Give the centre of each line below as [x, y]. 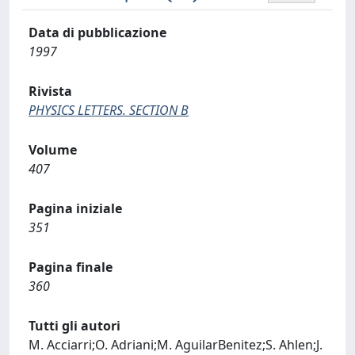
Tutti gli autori [74, 326]
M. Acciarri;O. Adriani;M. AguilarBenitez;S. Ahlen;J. [176, 345]
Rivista [50, 91]
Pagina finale [71, 267]
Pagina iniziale [75, 208]
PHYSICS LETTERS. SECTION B [109, 110]
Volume [53, 150]
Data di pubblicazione [97, 32]
